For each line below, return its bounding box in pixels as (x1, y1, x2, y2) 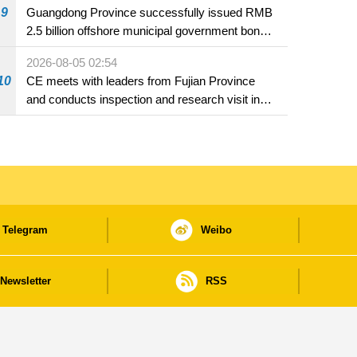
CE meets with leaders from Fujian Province (26, 74, 256, 88)
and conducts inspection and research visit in (26, 92, 261, 107)
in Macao (26, 42, 75, 57)
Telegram (2, 223, 49, 236)
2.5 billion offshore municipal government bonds (26, 24, 273, 38)
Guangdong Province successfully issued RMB (26, 6, 273, 20)
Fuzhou (26, 111, 66, 125)
